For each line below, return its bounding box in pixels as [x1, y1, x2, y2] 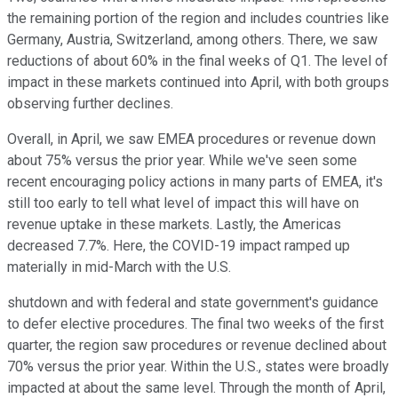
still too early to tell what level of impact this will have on [7, 195, 359, 212]
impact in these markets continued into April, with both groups [7, 74, 389, 92]
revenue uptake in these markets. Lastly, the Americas [7, 216, 341, 234]
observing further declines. [7, 95, 173, 113]
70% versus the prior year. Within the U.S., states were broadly [7, 358, 389, 376]
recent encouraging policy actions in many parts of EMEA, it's [7, 173, 383, 191]
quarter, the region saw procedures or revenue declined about [7, 337, 386, 354]
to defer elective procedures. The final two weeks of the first [7, 315, 384, 333]
